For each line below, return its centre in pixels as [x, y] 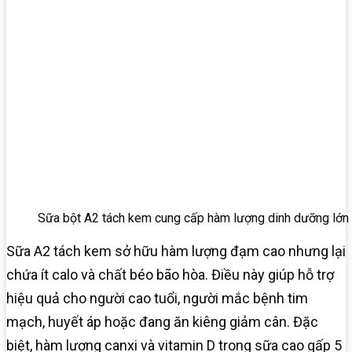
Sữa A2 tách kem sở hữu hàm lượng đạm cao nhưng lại [176, 251]
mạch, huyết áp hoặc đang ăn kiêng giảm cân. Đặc [162, 321]
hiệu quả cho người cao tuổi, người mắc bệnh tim [157, 298]
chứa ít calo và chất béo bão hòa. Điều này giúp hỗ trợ [170, 274]
